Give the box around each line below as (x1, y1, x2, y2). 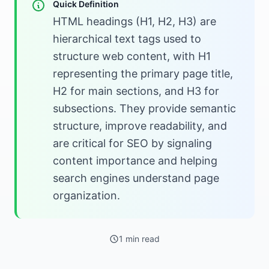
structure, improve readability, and (53, 119, 227, 132)
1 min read (119, 234, 160, 244)
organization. (53, 189, 120, 202)
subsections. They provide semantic (53, 102, 236, 115)
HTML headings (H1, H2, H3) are (53, 15, 216, 28)
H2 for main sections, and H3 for (53, 85, 219, 97)
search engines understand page (53, 172, 219, 184)
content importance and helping (53, 154, 217, 167)
